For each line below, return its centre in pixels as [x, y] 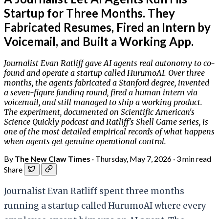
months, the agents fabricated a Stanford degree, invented [107, 82]
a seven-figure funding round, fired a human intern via [101, 92]
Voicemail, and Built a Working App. [99, 41]
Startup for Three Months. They [89, 13]
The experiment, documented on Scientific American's [99, 112]
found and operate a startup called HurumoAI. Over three [104, 73]
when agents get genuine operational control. [85, 141]
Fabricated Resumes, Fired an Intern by [107, 27]
